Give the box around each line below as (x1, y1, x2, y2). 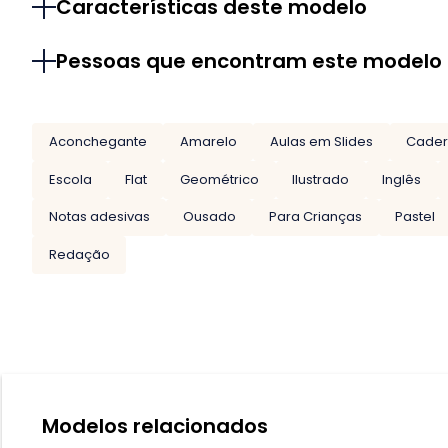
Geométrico (179, 169, 259, 189)
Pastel (395, 207, 436, 227)
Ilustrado (292, 169, 350, 189)
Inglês (382, 169, 422, 189)
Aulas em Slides (269, 132, 373, 152)
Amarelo (179, 132, 237, 152)
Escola (48, 169, 92, 189)
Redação (48, 244, 110, 264)
